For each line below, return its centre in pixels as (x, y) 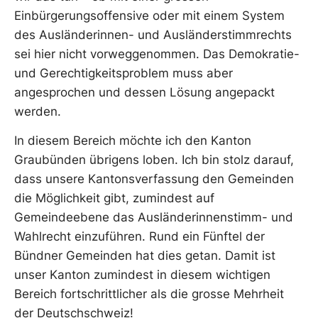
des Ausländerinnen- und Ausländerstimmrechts (153, 35)
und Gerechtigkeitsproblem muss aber (124, 73)
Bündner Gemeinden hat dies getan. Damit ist (145, 256)
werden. (38, 112)
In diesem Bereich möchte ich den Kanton (133, 141)
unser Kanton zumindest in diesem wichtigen (142, 275)
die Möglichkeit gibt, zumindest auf (114, 198)
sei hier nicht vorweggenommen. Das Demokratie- (157, 54)
